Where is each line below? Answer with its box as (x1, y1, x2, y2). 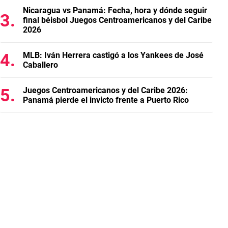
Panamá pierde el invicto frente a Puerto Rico (23, 95, 189, 105)
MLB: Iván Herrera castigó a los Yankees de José (23, 50, 204, 60)
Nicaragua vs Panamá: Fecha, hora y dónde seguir (23, 6, 207, 15)
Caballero (23, 60, 58, 70)
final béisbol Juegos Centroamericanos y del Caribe (23, 15, 212, 25)
